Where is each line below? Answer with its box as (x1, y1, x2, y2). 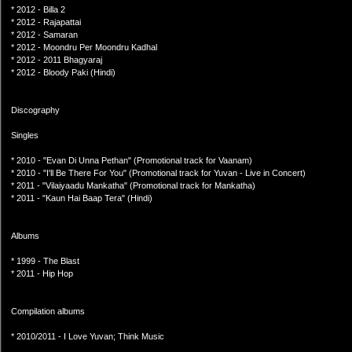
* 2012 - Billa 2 (11, 5, 65, 14)
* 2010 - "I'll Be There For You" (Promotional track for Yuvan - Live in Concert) (11, 168, 306, 178)
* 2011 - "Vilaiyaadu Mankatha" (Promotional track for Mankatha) (11, 181, 255, 190)
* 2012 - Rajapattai (11, 17, 81, 27)
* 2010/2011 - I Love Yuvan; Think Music (11, 332, 164, 341)
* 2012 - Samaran (11, 30, 78, 39)
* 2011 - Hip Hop (11, 269, 73, 278)
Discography (11, 105, 60, 115)
